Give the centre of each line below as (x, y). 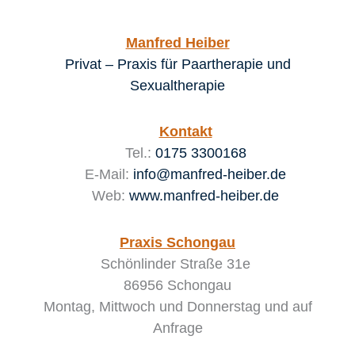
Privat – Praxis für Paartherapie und (177, 64)
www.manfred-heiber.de (204, 196)
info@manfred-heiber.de (210, 175)
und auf (288, 306)
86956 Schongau (177, 285)
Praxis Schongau (177, 242)
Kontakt (185, 132)
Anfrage (177, 328)
